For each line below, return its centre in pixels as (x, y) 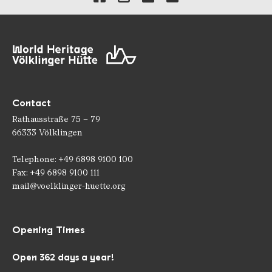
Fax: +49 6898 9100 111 (56, 172)
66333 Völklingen (47, 132)
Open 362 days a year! (63, 257)
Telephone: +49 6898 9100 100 (73, 159)
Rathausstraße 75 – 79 (56, 119)
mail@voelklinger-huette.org (69, 186)
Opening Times (49, 229)
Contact (32, 103)
